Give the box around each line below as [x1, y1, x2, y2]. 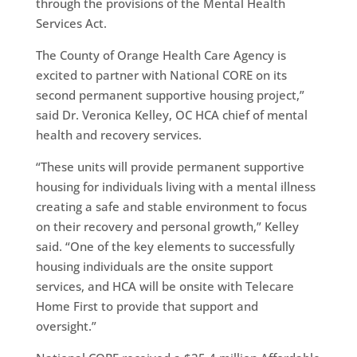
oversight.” [35, 317, 96, 334]
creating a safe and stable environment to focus [35, 198, 307, 214]
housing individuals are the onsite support [35, 257, 273, 274]
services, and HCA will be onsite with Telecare [35, 277, 294, 294]
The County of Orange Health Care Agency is [35, 46, 286, 63]
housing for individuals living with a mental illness [35, 178, 316, 194]
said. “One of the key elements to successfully [35, 237, 295, 254]
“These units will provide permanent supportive [35, 158, 304, 175]
